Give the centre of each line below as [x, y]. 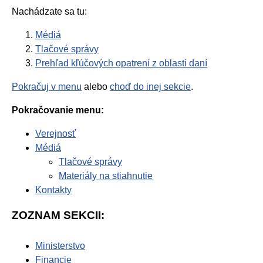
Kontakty [53, 190]
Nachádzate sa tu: [49, 12]
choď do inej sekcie [150, 87]
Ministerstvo [60, 246]
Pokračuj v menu [47, 87]
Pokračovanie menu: [58, 110]
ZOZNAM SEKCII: [58, 215]
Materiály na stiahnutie [106, 176]
